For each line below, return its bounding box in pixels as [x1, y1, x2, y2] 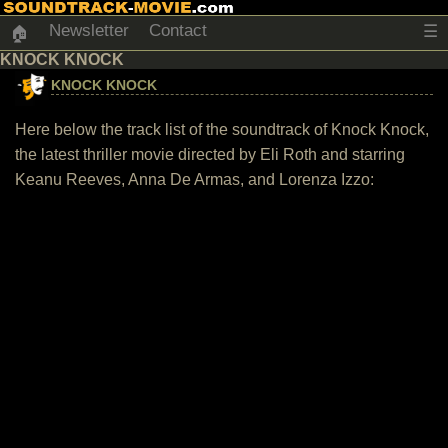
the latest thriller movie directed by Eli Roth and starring [15, 146, 405, 163]
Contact [149, 21, 207, 40]
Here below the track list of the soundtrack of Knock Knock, [15, 121, 429, 138]
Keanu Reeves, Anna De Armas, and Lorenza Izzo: [15, 171, 374, 188]
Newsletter [49, 21, 129, 40]
